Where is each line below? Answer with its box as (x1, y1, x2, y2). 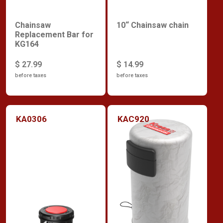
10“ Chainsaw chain (116, 20, 189, 30)
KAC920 (117, 113, 149, 124)
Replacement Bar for (15, 30, 94, 40)
